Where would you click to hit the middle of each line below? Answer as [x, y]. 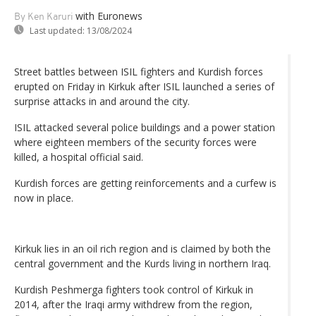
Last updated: [57, 30]
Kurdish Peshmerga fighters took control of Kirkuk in [134, 289]
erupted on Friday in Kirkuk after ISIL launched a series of [144, 86]
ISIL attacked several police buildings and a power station [145, 127]
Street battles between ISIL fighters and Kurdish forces [139, 71]
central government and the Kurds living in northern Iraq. [142, 263]
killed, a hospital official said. [79, 157]
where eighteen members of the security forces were [135, 142]
